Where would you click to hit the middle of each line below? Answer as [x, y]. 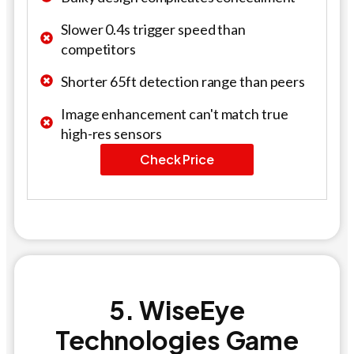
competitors [98, 49]
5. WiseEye [177, 309]
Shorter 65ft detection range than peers [183, 81]
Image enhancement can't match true [175, 113]
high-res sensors [111, 133]
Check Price [177, 159]
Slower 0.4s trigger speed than [153, 29]
